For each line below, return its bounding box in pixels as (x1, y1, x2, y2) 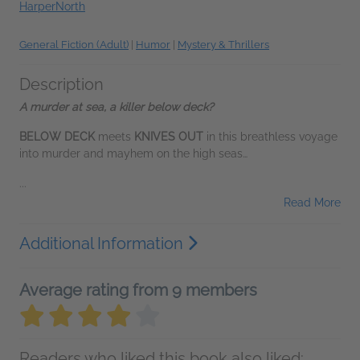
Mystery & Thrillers (178, 39, 269, 51)
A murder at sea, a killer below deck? (19, 100, 214, 113)
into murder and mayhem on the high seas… (19, 147, 247, 160)
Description (19, 75, 104, 94)
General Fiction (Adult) (19, 39, 129, 51)
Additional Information (19, 234, 187, 253)
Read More (284, 196, 341, 209)
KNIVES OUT (131, 130, 207, 143)
